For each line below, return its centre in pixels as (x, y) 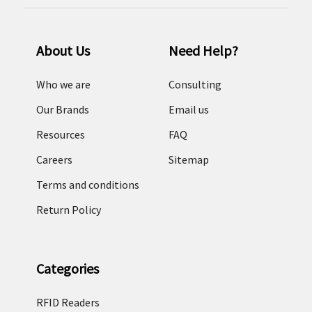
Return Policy (68, 210)
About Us (63, 51)
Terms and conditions (87, 185)
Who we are (63, 85)
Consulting (195, 85)
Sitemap (188, 160)
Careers (54, 160)
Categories (67, 269)
